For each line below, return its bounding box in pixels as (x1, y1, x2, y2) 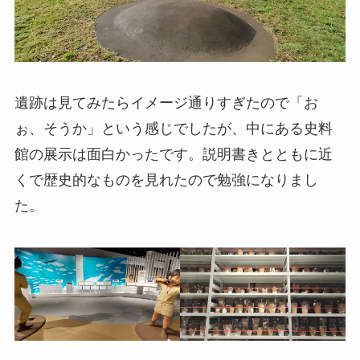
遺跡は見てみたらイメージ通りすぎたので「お (14, 95, 318, 112)
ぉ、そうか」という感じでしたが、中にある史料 (14, 121, 333, 137)
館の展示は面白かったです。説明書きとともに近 (14, 146, 333, 163)
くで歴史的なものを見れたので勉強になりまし (14, 172, 318, 189)
